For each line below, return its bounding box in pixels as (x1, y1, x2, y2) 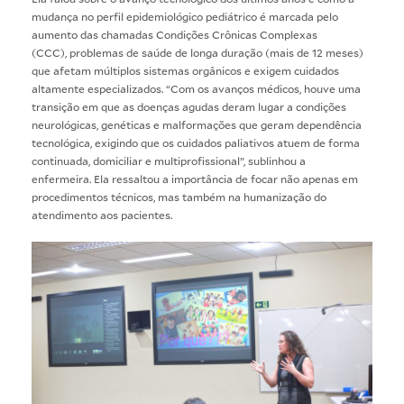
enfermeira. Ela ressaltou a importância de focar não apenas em (32, 170, 358, 186)
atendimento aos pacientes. (32, 207, 175, 222)
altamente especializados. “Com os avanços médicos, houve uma (32, 80, 361, 96)
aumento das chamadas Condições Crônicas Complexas (32, 26, 317, 41)
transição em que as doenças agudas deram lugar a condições (32, 98, 346, 114)
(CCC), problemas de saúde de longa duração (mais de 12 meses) (32, 44, 363, 60)
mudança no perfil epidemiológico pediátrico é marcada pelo (32, 8, 338, 23)
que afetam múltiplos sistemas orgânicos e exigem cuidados (32, 62, 339, 78)
